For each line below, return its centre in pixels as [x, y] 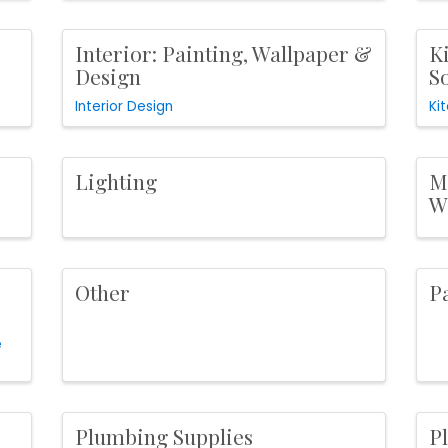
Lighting [116, 180]
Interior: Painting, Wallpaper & [224, 52]
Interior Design [124, 106]
